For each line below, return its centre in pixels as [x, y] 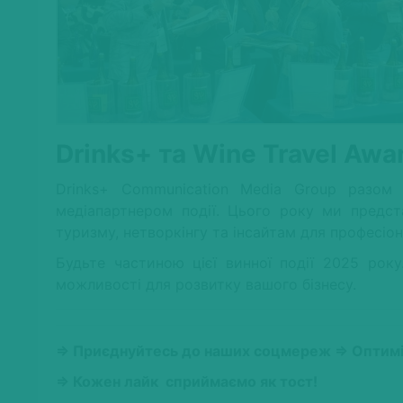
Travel [300, 153]
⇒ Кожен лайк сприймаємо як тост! [187, 381]
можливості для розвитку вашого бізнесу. [206, 284]
